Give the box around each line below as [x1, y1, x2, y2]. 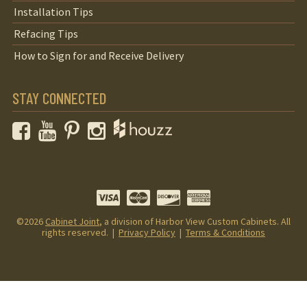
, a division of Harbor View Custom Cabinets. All [99, 215, 291, 228]
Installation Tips [14, 4, 94, 19]
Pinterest [85, 118, 131, 132]
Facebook [36, 118, 81, 132]
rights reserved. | [42, 226, 119, 238]
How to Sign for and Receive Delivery [14, 49, 184, 63]
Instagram [111, 118, 162, 132]
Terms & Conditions [186, 226, 265, 238]
